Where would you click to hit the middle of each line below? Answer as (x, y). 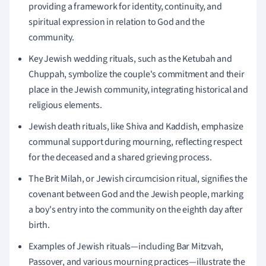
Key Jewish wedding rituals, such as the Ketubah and (130, 58)
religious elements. (65, 105)
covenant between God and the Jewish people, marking (136, 194)
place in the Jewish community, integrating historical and (138, 89)
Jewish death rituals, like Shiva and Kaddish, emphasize (136, 126)
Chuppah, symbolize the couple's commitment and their (137, 74)
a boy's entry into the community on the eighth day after (136, 209)
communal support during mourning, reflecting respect (135, 142)
